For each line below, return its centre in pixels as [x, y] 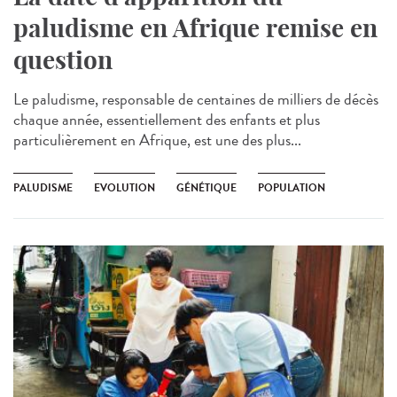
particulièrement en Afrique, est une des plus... [157, 140]
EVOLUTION [125, 187]
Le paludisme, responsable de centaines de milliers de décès [196, 99]
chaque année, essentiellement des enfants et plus [167, 119]
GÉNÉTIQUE [206, 187]
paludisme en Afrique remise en [195, 27]
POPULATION [292, 187]
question [63, 59]
